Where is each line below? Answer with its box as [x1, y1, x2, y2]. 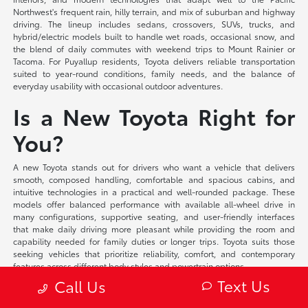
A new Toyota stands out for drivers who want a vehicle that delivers [13, 160, 295, 173]
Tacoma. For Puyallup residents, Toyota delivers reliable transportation [13, 54, 295, 67]
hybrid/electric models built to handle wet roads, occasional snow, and [13, 30, 295, 42]
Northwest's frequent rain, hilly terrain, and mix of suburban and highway [13, 5, 295, 17]
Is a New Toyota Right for [13, 100, 295, 131]
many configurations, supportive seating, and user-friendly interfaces [13, 210, 295, 222]
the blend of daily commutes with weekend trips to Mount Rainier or [13, 42, 295, 54]
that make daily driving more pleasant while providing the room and [13, 222, 295, 234]
